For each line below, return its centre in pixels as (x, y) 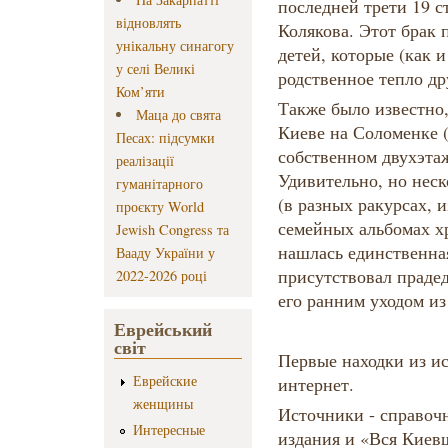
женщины (163, 404)
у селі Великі (155, 69)
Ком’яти (140, 92)
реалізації (145, 161)
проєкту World (160, 207)
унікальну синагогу (175, 46)
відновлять (148, 23)
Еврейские (165, 381)
